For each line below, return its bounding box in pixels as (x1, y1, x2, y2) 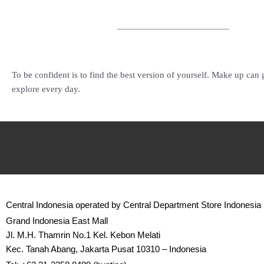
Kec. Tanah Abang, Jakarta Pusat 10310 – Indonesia (6, 244, 206, 254)
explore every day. (12, 84, 80, 94)
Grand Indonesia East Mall (6, 216, 108, 226)
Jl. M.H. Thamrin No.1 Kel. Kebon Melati (6, 230, 160, 240)
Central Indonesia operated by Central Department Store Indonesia (6, 200, 261, 210)
